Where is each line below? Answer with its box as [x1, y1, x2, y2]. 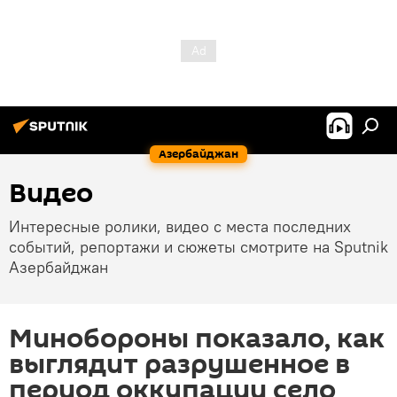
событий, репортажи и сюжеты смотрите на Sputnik [9, 237, 388, 257]
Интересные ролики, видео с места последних [9, 216, 351, 237]
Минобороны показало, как [9, 320, 385, 358]
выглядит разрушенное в [9, 346, 350, 384]
